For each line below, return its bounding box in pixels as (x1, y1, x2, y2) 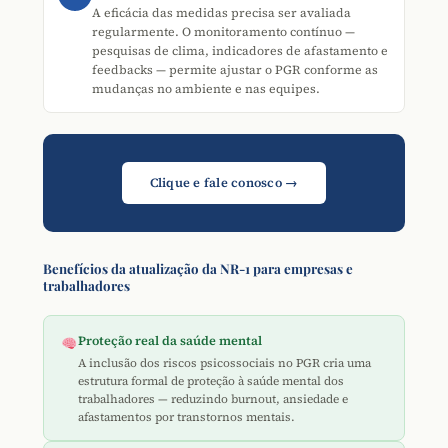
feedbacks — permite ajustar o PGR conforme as (92, 60, 378, 78)
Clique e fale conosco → (149, 173, 299, 191)
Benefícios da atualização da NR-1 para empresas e (43, 259, 353, 277)
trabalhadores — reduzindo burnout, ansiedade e (78, 391, 349, 408)
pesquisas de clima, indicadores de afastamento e (92, 41, 388, 59)
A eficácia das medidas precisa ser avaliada (92, 3, 351, 21)
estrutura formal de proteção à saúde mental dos (78, 373, 345, 390)
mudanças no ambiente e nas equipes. (92, 79, 320, 97)
